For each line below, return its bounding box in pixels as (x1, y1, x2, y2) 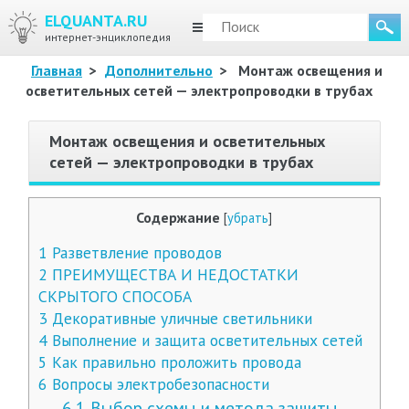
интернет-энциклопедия (44, 30, 171, 44)
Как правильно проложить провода (47, 351, 301, 372)
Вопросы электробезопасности (47, 373, 269, 394)
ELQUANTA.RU (44, 10, 147, 31)
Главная (30, 61, 82, 79)
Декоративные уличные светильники (47, 308, 312, 329)
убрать (227, 209, 269, 226)
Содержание (136, 208, 221, 226)
